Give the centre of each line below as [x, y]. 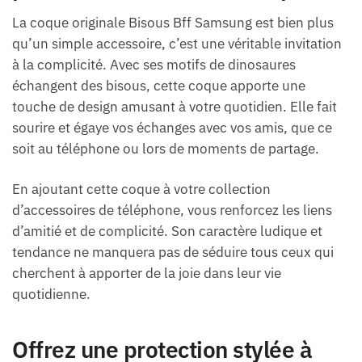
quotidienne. [51, 295]
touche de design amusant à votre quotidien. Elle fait [175, 107]
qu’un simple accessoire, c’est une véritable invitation [177, 44]
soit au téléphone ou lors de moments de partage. [166, 149]
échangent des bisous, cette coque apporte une [159, 86]
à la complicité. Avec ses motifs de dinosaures [154, 65]
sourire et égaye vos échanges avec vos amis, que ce [172, 128]
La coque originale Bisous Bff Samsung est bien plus [173, 23]
